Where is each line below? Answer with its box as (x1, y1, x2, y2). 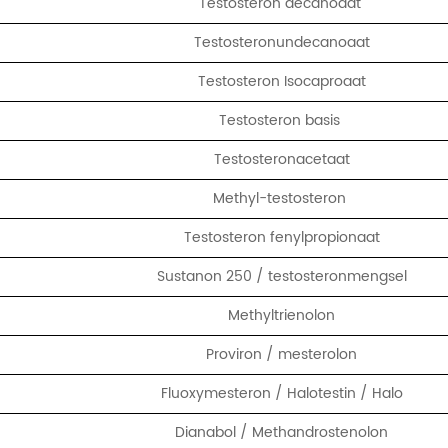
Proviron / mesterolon (206, 342, 358, 366)
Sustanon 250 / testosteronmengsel (156, 264, 407, 288)
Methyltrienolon (228, 303, 336, 327)
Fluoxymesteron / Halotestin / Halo (160, 381, 403, 405)
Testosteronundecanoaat (193, 30, 370, 54)
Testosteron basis (219, 108, 345, 132)
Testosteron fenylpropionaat (183, 225, 380, 249)
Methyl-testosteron (213, 186, 351, 210)
